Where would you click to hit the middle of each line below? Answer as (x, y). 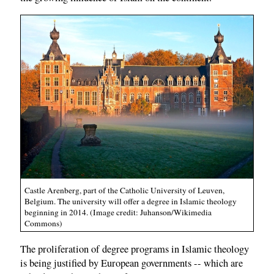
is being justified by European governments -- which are (131, 263)
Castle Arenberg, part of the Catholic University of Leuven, (124, 190)
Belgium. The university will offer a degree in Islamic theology (131, 201)
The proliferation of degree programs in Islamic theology (135, 249)
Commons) (43, 223)
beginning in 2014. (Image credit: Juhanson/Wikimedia (118, 212)
